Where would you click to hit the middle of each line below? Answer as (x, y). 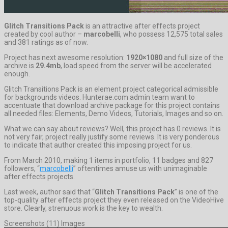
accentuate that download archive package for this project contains (112, 105)
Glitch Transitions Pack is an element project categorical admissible (111, 89)
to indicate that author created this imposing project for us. (98, 145)
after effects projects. (39, 176)
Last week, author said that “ (49, 192)
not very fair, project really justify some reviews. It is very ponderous (112, 137)
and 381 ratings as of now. (46, 42)
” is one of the (196, 192)
